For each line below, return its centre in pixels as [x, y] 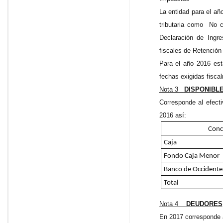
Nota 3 [171, 90]
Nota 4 [172, 204]
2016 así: [172, 115]
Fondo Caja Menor [191, 156]
